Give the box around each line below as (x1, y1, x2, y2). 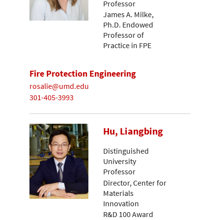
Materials (103, 188, 134, 198)
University (103, 156, 136, 166)
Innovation (103, 198, 139, 208)
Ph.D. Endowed (103, 20, 153, 30)
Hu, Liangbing (103, 124, 163, 137)
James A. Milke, (103, 9, 154, 20)
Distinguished (103, 145, 149, 156)
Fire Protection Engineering (29, 67, 136, 79)
